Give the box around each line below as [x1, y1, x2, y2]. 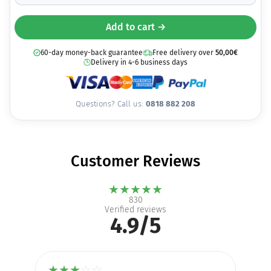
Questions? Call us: [76, 99, 146, 109]
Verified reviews [105, 204, 166, 215]
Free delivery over [152, 48, 215, 57]
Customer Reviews [71, 152, 200, 171]
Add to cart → [105, 21, 166, 33]
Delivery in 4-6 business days [91, 58, 188, 67]
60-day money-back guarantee [41, 48, 143, 57]
